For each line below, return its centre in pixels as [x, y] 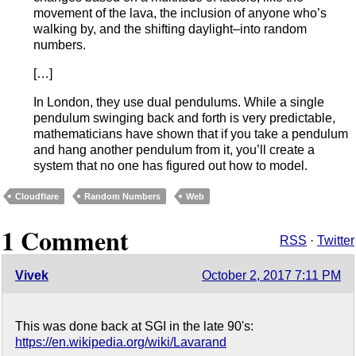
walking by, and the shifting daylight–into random [170, 29]
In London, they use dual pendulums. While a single [179, 102]
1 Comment [65, 241]
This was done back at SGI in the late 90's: [134, 327]
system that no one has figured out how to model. [170, 165]
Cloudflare [37, 196]
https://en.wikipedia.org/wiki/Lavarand [121, 342]
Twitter [336, 241]
